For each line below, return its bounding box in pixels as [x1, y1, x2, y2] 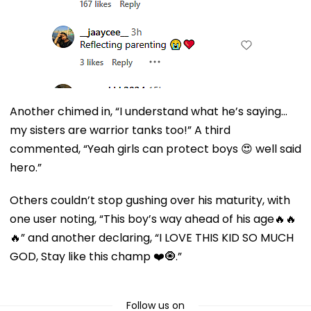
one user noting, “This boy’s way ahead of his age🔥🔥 [10, 210, 296, 227]
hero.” [10, 159, 42, 176]
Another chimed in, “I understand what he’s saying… [10, 103, 287, 119]
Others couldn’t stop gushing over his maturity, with [10, 192, 290, 208]
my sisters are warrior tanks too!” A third [10, 121, 230, 138]
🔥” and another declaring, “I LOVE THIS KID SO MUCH [10, 229, 294, 246]
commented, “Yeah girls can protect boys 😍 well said [10, 140, 301, 157]
